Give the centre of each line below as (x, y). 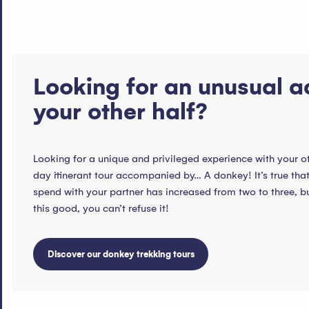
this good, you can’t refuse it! (101, 209)
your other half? (120, 112)
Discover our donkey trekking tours (121, 254)
